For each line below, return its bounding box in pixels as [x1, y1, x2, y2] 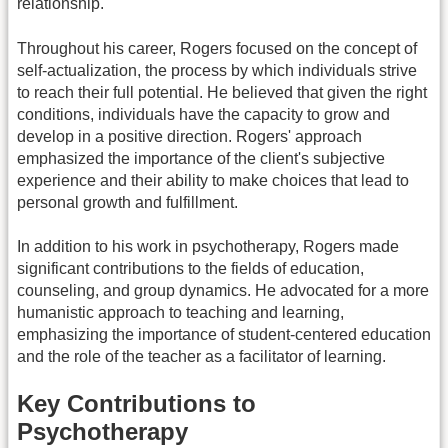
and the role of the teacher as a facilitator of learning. [17, 347, 386, 365]
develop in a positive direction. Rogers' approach [17, 127, 362, 145]
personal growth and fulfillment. [17, 193, 238, 211]
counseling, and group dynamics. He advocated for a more [17, 281, 429, 299]
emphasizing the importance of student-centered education [17, 325, 431, 343]
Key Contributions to [17, 390, 256, 418]
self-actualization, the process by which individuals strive [17, 61, 417, 79]
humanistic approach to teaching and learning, [17, 303, 344, 321]
